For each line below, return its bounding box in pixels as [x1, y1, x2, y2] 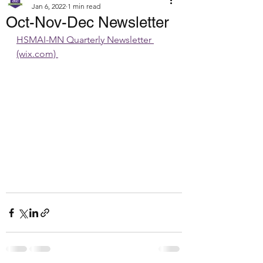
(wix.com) [16, 48, 58, 59]
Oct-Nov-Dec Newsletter [6, 14, 169, 31]
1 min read [68, 2, 100, 11]
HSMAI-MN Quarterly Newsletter [16, 34, 154, 45]
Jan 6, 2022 [32, 2, 66, 11]
